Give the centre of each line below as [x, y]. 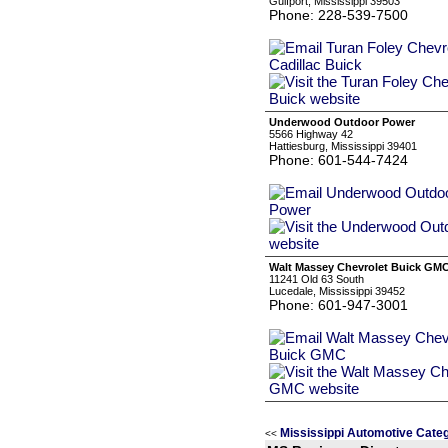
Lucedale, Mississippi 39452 [337, 291]
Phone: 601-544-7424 [338, 160]
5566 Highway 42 [311, 134]
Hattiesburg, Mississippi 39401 [343, 146]
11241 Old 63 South [316, 279]
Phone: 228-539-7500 [338, 15]
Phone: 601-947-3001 [338, 305]
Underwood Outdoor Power [342, 122]
